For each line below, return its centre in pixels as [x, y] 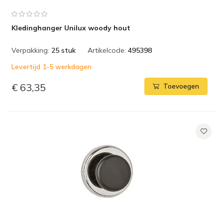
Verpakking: [30, 50]
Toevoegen [181, 86]
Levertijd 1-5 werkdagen [52, 67]
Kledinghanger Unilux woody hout [71, 28]
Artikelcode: [107, 50]
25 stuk [63, 50]
